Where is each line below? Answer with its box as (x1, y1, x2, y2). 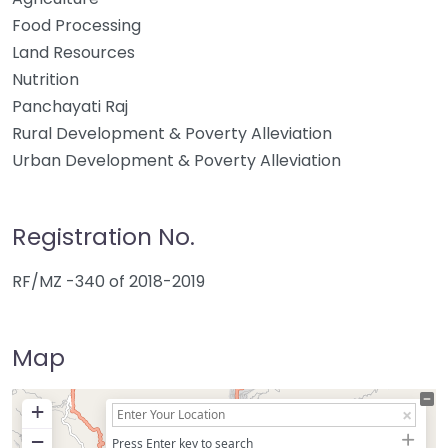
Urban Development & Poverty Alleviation (12, 149, 341, 172)
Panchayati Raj (12, 95, 128, 118)
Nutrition (12, 68, 79, 91)
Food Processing (12, 14, 141, 37)
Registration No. (12, 220, 195, 253)
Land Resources (12, 41, 135, 64)
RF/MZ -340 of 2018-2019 (12, 270, 205, 293)
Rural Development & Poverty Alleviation (12, 122, 332, 145)
